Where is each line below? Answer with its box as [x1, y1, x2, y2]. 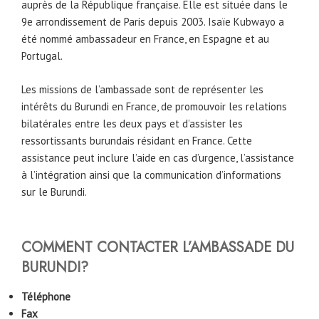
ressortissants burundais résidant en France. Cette [21, 133, 252, 147]
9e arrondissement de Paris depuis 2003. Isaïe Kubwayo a [21, 15, 284, 29]
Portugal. [21, 49, 63, 63]
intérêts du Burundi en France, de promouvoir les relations [21, 99, 287, 113]
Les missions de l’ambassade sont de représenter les [21, 82, 263, 96]
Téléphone [21, 290, 70, 304]
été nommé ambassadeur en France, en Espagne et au [21, 32, 269, 46]
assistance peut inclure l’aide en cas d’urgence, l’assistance [21, 150, 294, 164]
